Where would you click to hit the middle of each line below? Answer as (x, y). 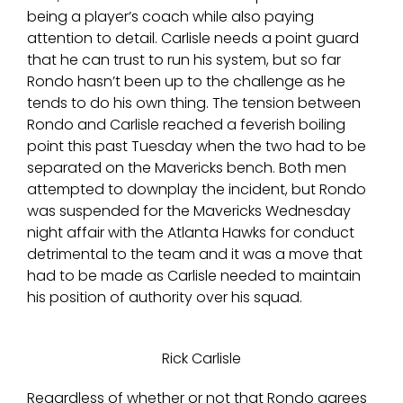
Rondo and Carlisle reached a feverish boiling (186, 125)
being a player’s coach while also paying (170, 17)
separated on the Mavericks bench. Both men (187, 168)
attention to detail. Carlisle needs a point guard (193, 39)
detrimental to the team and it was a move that (195, 255)
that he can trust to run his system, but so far (184, 60)
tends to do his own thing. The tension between (194, 103)
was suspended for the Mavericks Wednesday (189, 211)
